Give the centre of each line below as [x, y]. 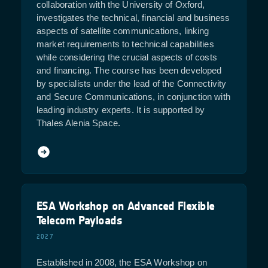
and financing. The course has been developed [129, 71]
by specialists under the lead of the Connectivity [132, 84]
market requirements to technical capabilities [125, 44]
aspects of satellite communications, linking [123, 31]
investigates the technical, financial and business [133, 18]
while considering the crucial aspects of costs [127, 57]
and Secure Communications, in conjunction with [133, 97]
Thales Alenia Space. [79, 123]
